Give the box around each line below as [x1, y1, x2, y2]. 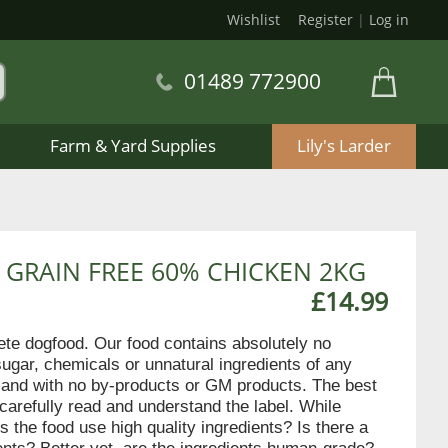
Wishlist [227, 10, 280, 29]
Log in [369, 10, 409, 29]
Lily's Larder [296, 134, 391, 158]
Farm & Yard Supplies [49, 134, 216, 158]
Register [298, 10, 353, 29]
